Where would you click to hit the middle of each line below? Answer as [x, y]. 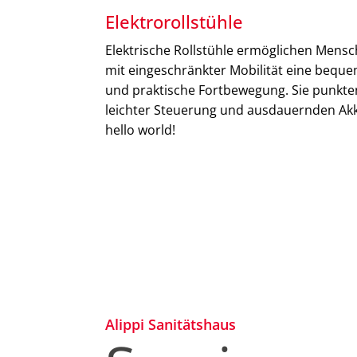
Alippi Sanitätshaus [171, 325]
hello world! [140, 130]
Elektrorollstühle [174, 22]
